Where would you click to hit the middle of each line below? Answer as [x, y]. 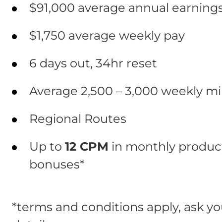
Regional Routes [78, 119]
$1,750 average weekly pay [107, 36]
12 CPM [87, 147]
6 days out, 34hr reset [93, 63]
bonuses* [57, 165]
